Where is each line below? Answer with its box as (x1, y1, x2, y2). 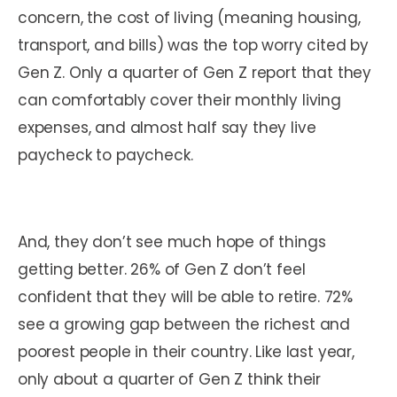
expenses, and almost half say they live (18, 116, 316, 138)
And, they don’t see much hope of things (18, 230, 326, 253)
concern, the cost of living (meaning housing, (18, 6, 361, 28)
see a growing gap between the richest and (18, 313, 351, 335)
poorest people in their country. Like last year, (18, 340, 354, 362)
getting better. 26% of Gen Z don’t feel (18, 258, 306, 280)
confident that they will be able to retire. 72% (18, 285, 354, 307)
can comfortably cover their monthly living (18, 89, 341, 111)
